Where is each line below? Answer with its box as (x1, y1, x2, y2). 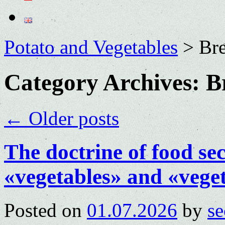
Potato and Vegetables (4, 36, 178, 58)
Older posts (24, 107, 119, 129)
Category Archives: (4, 69, 206, 96)
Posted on (4, 199, 82, 221)
